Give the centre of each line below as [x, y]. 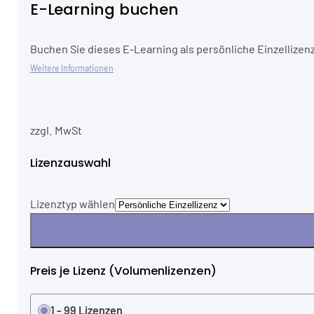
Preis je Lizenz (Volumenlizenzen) [123, 271]
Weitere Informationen [71, 68]
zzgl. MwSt [56, 130]
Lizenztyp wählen [72, 203]
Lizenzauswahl [70, 163]
